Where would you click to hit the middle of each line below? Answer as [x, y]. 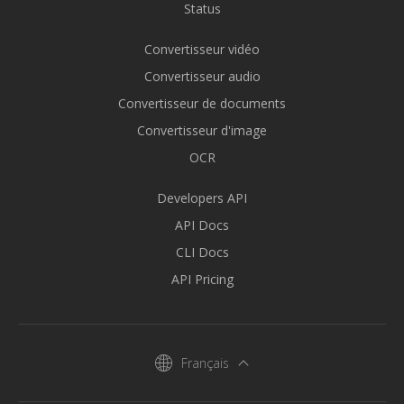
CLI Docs [202, 252]
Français [205, 363]
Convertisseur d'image [202, 130]
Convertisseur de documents [202, 103]
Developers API [202, 198]
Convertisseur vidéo [202, 49]
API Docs [202, 225]
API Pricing [202, 279]
